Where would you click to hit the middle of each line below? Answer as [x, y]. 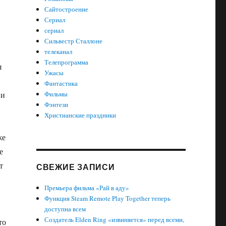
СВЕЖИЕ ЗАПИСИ [75, 167]
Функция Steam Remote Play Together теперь [108, 198]
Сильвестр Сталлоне [74, 41]
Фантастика [61, 83]
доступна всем [65, 209]
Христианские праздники [80, 115]
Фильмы [56, 94]
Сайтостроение [67, 9]
